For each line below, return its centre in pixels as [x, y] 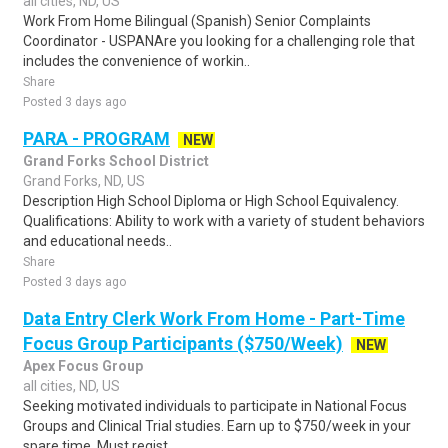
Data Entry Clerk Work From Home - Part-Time [214, 318]
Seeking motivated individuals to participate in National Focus [215, 406]
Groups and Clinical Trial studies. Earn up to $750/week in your [217, 426]
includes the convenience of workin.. [136, 61]
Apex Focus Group [83, 366]
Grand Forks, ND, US [84, 181]
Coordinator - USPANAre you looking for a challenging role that [219, 41]
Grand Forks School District [116, 161]
